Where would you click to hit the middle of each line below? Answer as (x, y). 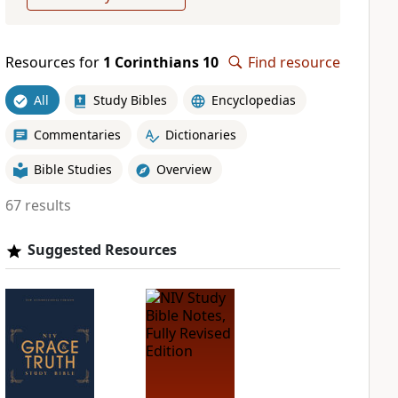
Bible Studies (72, 169)
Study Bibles (130, 99)
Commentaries (77, 134)
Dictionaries (200, 134)
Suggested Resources (102, 250)
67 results (38, 205)
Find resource (294, 62)
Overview (183, 169)
